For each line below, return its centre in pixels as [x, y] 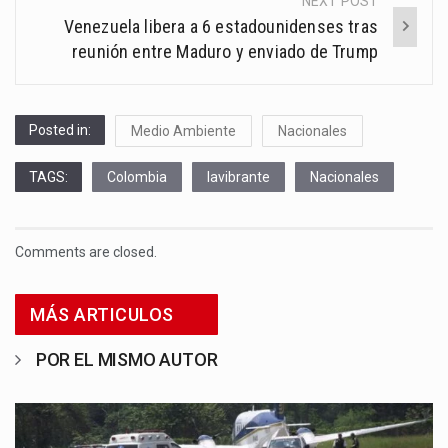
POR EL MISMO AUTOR [126, 359]
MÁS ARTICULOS [102, 314]
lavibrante [238, 176]
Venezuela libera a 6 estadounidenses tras [220, 26]
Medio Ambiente [183, 130]
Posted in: [60, 129]
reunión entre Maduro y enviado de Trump [224, 51]
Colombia [137, 176]
